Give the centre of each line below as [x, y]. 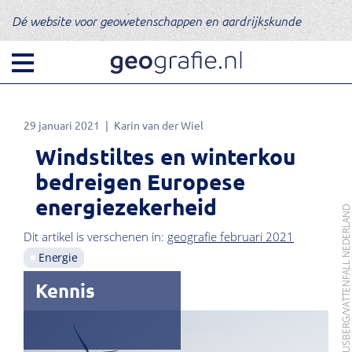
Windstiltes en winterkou [165, 156]
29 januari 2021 [62, 125]
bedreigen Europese [140, 181]
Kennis [65, 290]
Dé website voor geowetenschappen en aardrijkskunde [156, 20]
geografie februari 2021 [231, 236]
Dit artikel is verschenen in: [95, 236]
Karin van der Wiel [159, 125]
